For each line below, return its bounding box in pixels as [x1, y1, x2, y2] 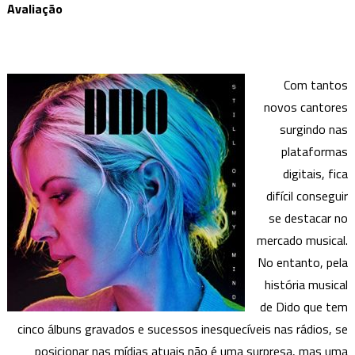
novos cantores [264, 97, 349, 116]
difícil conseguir [266, 185, 349, 205]
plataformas [281, 141, 349, 161]
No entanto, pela [258, 252, 349, 272]
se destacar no [269, 208, 349, 227]
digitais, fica [283, 163, 349, 183]
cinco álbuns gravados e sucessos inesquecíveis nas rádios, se [17, 319, 349, 338]
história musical [265, 274, 349, 294]
